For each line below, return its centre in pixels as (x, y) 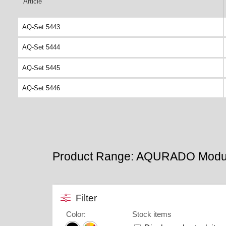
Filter (86, 198)
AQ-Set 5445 (41, 68)
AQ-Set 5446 (41, 88)
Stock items (152, 214)
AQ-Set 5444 (41, 47)
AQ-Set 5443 (41, 27)
